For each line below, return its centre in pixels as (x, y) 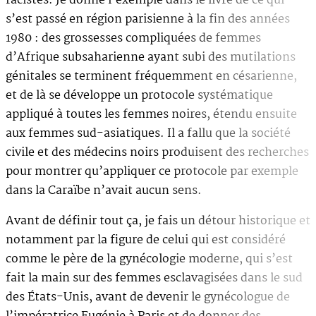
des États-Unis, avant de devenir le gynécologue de (148, 297)
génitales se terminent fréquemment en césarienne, (151, 76)
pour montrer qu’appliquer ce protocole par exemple (152, 171)
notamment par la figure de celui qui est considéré (146, 240)
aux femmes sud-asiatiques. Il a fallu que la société (148, 133)
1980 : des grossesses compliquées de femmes (133, 38)
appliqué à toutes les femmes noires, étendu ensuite (151, 114)
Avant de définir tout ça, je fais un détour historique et (158, 221)
